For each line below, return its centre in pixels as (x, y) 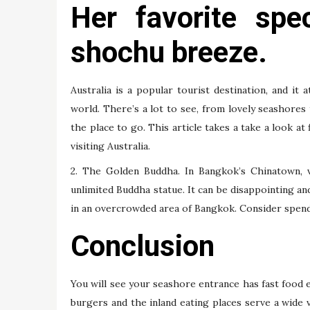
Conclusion (143, 246)
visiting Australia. (110, 146)
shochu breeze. (169, 52)
